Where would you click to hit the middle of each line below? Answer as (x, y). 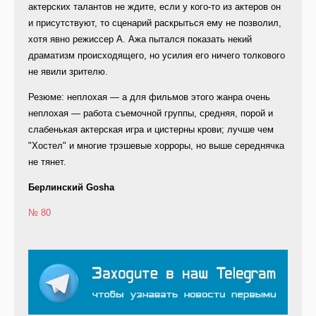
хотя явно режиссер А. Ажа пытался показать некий (140, 39)
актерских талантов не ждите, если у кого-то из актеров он (154, 7)
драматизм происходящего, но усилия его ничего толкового (157, 56)
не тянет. (47, 162)
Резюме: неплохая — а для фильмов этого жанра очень (149, 97)
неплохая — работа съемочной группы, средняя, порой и (151, 114)
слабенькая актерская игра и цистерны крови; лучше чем (151, 130)
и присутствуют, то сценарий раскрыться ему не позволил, (155, 23)
